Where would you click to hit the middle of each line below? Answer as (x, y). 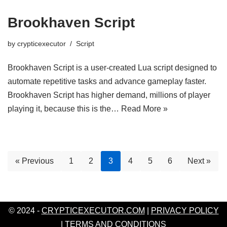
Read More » (144, 109)
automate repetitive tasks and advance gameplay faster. (107, 81)
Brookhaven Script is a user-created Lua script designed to (112, 68)
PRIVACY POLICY (185, 211)
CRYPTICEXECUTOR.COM (93, 211)
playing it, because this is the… (64, 109)
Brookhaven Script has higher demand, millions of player (109, 95)
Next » (199, 161)
